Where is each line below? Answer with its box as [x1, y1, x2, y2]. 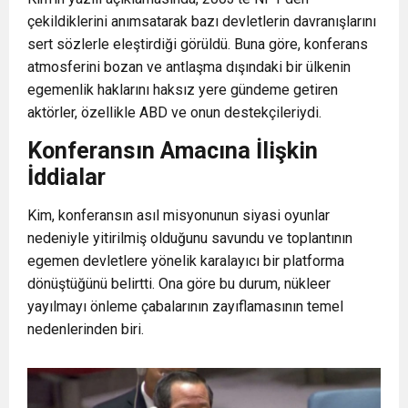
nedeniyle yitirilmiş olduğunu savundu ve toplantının [27, 229, 352, 247]
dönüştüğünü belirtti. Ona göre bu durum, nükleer [27, 274, 331, 292]
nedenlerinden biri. [27, 320, 144, 338]
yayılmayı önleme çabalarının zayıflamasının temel [27, 297, 343, 315]
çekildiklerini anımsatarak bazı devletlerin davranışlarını [27, 12, 376, 30]
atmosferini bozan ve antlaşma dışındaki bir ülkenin [27, 57, 351, 76]
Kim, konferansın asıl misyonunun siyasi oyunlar [27, 206, 330, 224]
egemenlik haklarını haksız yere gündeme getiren [27, 80, 338, 98]
